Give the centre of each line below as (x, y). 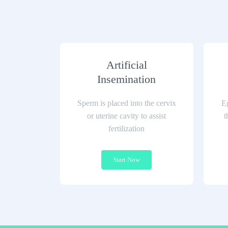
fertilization (127, 129)
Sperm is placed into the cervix (126, 103)
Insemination (127, 79)
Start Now (127, 160)
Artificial (126, 65)
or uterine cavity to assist (127, 116)
